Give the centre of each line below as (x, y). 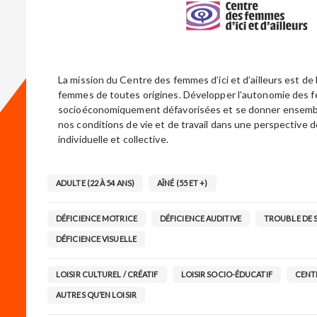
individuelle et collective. (113, 139)
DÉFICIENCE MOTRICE (97, 218)
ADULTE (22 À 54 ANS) (95, 183)
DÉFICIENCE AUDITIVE (200, 218)
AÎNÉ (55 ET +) (183, 183)
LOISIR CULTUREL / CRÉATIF (107, 274)
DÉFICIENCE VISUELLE (96, 239)
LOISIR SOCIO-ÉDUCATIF (226, 274)
